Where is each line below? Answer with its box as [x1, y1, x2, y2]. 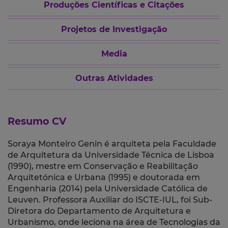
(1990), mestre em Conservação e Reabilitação [8, 161, 198, 172]
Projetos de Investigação [61, 24, 167, 35]
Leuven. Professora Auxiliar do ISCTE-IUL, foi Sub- [8, 195, 212, 205]
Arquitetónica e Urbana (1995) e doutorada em [8, 173, 200, 183]
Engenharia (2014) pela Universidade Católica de [8, 184, 208, 194]
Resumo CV [8, 115, 66, 128]
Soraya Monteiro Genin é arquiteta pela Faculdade [8, 139, 216, 149]
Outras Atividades [75, 73, 153, 83]
